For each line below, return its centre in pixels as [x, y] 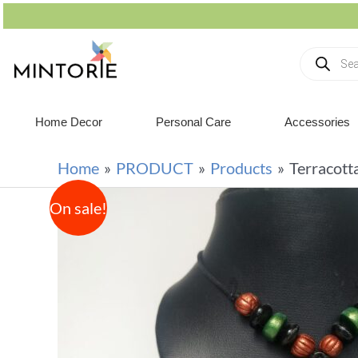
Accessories [318, 122]
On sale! [78, 208]
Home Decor [68, 122]
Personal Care [193, 122]
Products [241, 168]
